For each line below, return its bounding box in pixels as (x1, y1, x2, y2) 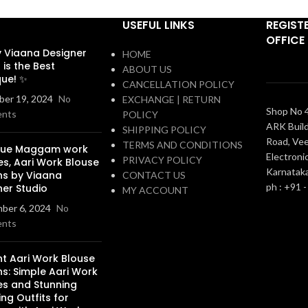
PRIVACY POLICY (122, 153, 202, 166)
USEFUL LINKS (122, 16, 195, 33)
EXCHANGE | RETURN (122, 93, 221, 105)
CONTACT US (122, 168, 186, 181)
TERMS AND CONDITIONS (122, 138, 243, 151)
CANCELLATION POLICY (122, 78, 234, 90)
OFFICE (265, 32, 305, 48)
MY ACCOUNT (122, 184, 188, 196)
